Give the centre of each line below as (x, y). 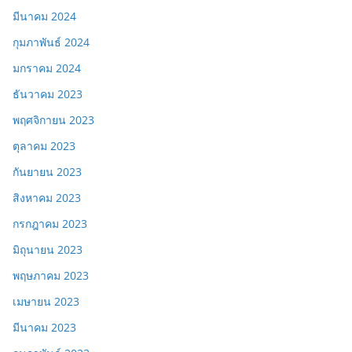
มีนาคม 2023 (44, 327)
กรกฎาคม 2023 (50, 223)
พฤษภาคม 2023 (51, 275)
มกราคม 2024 (47, 68)
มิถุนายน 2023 (48, 249)
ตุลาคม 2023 (44, 145)
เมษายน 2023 (46, 301)
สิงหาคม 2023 (47, 197)
